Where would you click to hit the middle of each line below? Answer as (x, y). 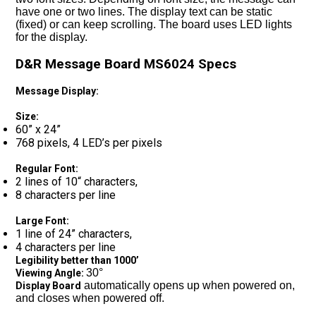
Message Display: (57, 91)
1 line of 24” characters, (75, 234)
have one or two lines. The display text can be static (144, 12)
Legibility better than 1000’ (78, 260)
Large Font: (43, 221)
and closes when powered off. (90, 298)
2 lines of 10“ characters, (78, 182)
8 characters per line (66, 195)
